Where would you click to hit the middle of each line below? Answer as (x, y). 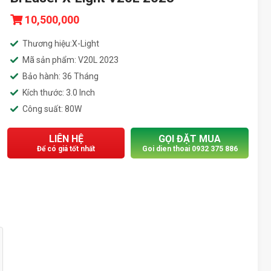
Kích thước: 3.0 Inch (59, 93)
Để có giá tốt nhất (66, 149)
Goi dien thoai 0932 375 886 (190, 149)
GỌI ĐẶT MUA (190, 139)
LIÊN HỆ (66, 139)
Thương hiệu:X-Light (61, 44)
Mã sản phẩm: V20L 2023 (71, 60)
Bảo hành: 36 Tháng (61, 76)
